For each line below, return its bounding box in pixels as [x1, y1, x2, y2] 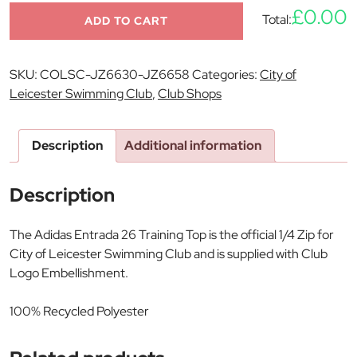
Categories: [192, 65, 260, 83]
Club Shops [158, 84, 222, 102]
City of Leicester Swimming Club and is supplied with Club [10, 245, 328, 262]
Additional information [124, 136, 261, 154]
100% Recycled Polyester [10, 302, 149, 320]
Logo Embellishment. [10, 264, 128, 281]
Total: [262, 10, 292, 28]
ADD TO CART [84, 13, 168, 28]
